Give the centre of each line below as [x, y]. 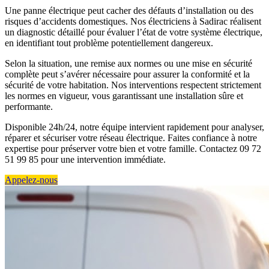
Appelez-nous [31, 180]
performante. [29, 106]
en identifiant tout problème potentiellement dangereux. [109, 43]
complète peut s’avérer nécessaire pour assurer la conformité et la [127, 74]
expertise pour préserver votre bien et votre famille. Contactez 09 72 [133, 148]
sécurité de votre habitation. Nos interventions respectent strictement [133, 85]
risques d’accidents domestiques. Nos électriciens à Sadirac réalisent [133, 21]
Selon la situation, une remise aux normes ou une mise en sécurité [128, 63]
